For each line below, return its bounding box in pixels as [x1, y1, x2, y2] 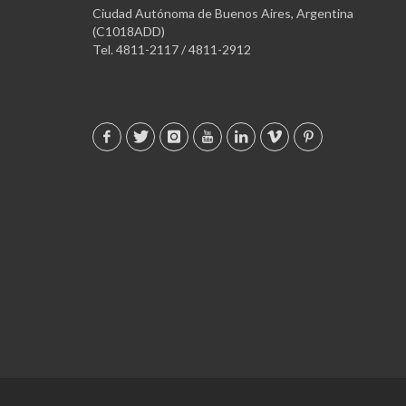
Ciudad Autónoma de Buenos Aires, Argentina [92, 5, 353, 21]
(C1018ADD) [92, 23, 165, 39]
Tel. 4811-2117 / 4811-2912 [92, 41, 251, 57]
